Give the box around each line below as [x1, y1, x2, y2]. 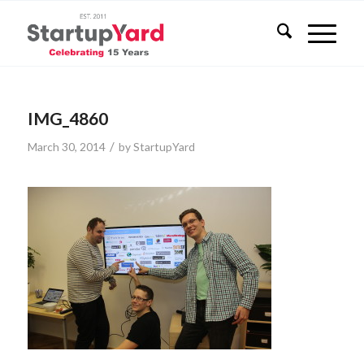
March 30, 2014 [27, 140, 106, 154]
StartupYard [132, 140, 195, 154]
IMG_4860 [27, 108, 108, 128]
